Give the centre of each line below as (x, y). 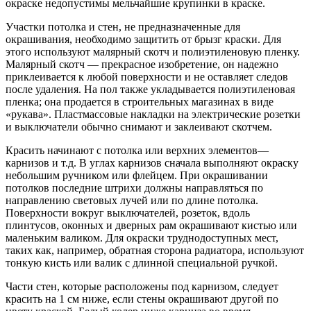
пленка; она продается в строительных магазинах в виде (140, 102)
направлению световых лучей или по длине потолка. (132, 201)
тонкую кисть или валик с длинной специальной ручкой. (142, 263)
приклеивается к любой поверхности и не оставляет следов (147, 77)
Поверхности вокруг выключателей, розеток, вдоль (128, 213)
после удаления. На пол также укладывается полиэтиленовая (150, 90)
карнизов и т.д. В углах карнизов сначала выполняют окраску (152, 163)
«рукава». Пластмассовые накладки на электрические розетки (153, 115)
